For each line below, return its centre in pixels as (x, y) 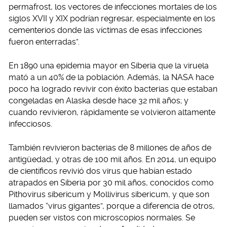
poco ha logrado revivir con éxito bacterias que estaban (113, 89)
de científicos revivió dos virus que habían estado (100, 171)
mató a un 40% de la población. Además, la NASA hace (111, 78)
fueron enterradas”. (44, 42)
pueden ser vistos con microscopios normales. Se (102, 218)
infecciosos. (30, 124)
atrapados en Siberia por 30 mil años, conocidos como (111, 183)
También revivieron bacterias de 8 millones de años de (110, 148)
